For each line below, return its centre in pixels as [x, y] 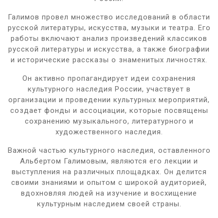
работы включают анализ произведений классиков [109, 38]
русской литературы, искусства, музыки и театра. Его [109, 27]
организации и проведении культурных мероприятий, [109, 100]
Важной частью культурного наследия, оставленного [109, 150]
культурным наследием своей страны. [109, 204]
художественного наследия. [109, 132]
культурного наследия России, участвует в [109, 89]
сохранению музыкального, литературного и [109, 121]
